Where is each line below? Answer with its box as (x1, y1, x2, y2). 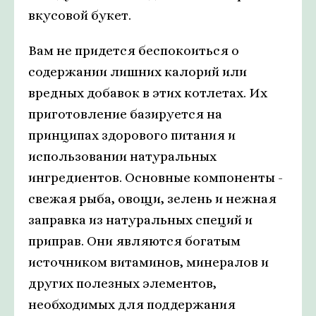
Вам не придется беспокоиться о (28, 43, 239, 59)
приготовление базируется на (28, 107, 222, 122)
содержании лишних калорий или (28, 64, 247, 80)
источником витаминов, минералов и (28, 255, 269, 270)
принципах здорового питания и (28, 128, 236, 143)
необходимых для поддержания (28, 297, 236, 312)
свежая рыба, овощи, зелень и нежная (28, 191, 276, 207)
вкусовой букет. (28, 8, 131, 23)
